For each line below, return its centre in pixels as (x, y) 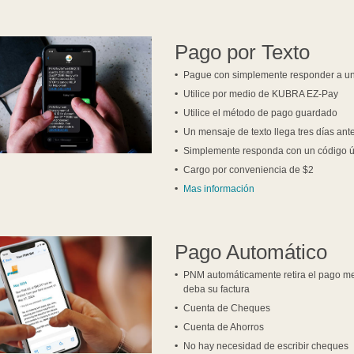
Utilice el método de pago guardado (261, 113)
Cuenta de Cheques (227, 309)
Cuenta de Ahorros (224, 328)
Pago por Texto (243, 53)
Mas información (219, 189)
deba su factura (217, 290)
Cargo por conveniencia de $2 (249, 170)
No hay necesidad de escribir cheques (266, 346)
